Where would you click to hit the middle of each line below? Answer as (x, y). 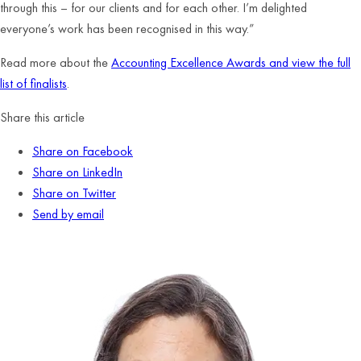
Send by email (68, 214)
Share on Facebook (83, 151)
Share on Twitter (74, 193)
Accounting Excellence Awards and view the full (231, 62)
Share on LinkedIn (77, 172)
